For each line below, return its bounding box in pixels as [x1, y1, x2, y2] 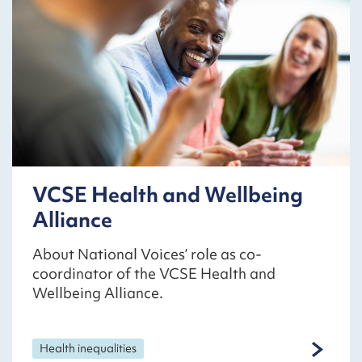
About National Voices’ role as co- [32, 243, 262, 264]
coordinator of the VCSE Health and [32, 263, 276, 284]
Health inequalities [40, 340, 137, 356]
